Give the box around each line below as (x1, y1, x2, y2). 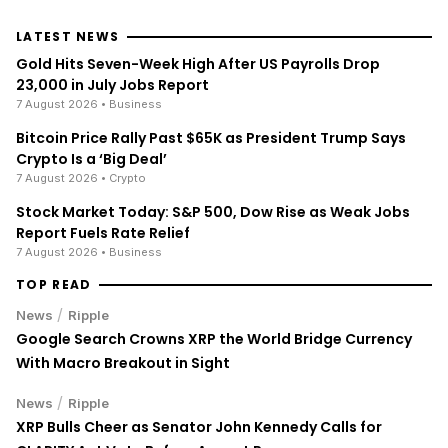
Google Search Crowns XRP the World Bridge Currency (16, 329, 412, 350)
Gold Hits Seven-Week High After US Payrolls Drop (16, 54, 380, 75)
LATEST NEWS (16, 28, 120, 46)
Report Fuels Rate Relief (16, 223, 190, 244)
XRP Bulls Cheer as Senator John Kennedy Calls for (16, 417, 382, 438)
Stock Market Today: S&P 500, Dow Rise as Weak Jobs (16, 202, 410, 223)
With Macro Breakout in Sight (16, 353, 230, 374)
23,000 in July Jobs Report (16, 75, 209, 96)
